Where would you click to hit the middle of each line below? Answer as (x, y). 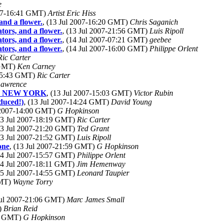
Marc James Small (95, 200)
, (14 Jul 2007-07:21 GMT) (106, 40)
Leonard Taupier (103, 173)
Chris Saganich (154, 22)
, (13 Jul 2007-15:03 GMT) (90, 93)
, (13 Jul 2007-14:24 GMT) (67, 102)
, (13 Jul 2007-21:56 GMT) (106, 31)
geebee (160, 40)
